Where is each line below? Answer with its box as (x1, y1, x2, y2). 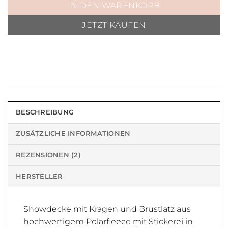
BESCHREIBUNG (16, 108, 74, 116)
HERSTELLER (16, 172, 63, 180)
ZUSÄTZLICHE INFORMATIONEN (16, 129, 131, 137)
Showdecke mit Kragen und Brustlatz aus (23, 204, 191, 214)
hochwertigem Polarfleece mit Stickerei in (23, 216, 193, 226)
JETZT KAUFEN (82, 20, 146, 30)
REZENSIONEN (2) (16, 151, 81, 159)
